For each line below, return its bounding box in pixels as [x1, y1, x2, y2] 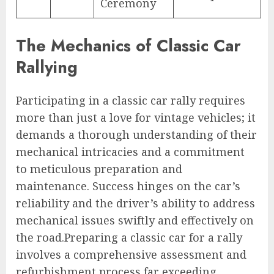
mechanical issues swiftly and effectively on [16, 212, 254, 228]
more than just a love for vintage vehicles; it [16, 109, 256, 125]
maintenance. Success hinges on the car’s [16, 178, 240, 193]
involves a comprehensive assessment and [16, 246, 246, 262]
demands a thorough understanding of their [16, 127, 257, 142]
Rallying [16, 55, 78, 80]
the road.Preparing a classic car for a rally [16, 229, 242, 245]
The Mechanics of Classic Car [16, 34, 241, 58]
